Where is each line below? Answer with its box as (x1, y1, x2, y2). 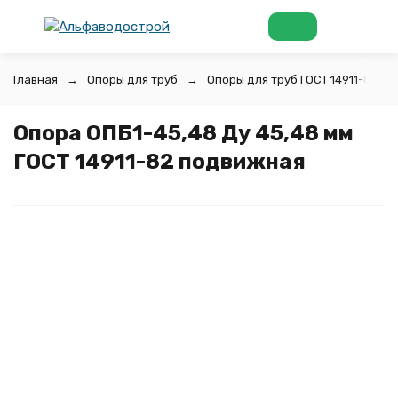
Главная (13, 73, 58, 86)
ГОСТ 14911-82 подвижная (13, 149, 306, 174)
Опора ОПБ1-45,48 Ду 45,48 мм (13, 121, 354, 146)
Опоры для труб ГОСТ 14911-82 (207, 73, 378, 86)
